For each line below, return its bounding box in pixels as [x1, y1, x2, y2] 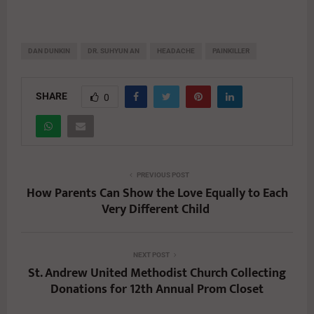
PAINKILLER [212, 47, 250, 55]
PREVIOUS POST [136, 171, 189, 179]
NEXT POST [133, 251, 170, 259]
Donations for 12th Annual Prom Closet [50, 279, 264, 301]
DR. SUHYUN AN [88, 47, 139, 55]
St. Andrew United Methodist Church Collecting [28, 263, 286, 285]
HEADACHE [157, 47, 195, 55]
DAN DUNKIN [28, 47, 70, 55]
